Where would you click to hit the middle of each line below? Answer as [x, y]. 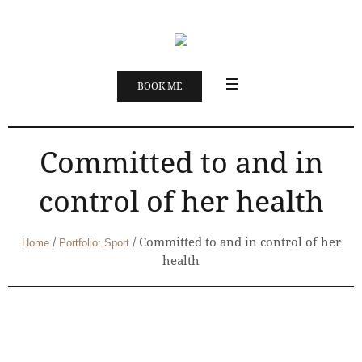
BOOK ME [159, 87]
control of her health [181, 202]
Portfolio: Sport [94, 243]
